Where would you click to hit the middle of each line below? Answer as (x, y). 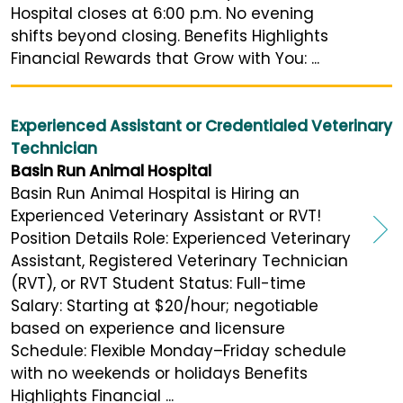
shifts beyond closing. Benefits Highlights (170, 36)
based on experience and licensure (148, 328)
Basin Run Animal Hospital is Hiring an (155, 193)
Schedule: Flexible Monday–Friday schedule (179, 350)
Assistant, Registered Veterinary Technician (179, 260)
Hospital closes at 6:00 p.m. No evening (162, 13)
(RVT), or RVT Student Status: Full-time (158, 283)
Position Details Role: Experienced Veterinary (181, 238)
